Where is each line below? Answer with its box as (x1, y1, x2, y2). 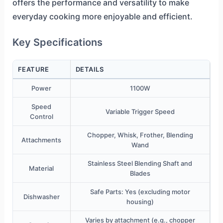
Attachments (21, 136, 62, 144)
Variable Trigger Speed (105, 108, 175, 116)
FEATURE (17, 65, 49, 74)
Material (29, 164, 54, 173)
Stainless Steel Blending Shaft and (88, 159, 193, 168)
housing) (126, 198, 154, 206)
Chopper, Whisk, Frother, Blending (87, 131, 193, 139)
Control (29, 112, 53, 121)
